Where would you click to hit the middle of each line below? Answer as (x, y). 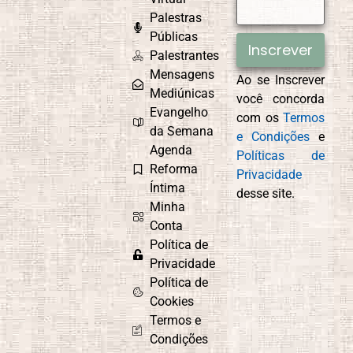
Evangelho (179, 112)
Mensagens (182, 74)
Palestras (176, 17)
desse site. (266, 193)
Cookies (172, 301)
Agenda (171, 150)
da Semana (182, 131)
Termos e (176, 320)
